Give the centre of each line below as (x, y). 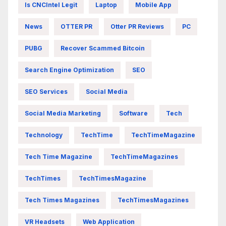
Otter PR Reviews (137, 26)
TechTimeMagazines (144, 156)
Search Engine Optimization (69, 70)
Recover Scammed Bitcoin (103, 48)
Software (133, 113)
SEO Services (46, 91)
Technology (44, 135)
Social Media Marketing (63, 113)
